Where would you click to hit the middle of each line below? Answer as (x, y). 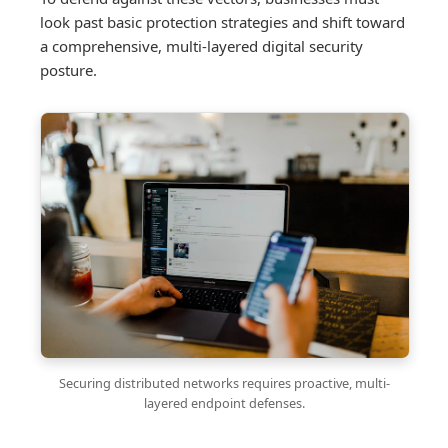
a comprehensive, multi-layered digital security (201, 46)
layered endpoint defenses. (224, 403)
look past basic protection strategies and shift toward (222, 22)
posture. (68, 70)
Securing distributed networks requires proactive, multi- (224, 383)
